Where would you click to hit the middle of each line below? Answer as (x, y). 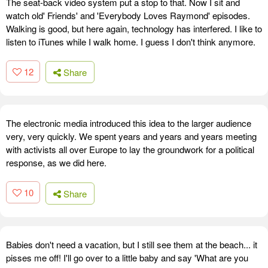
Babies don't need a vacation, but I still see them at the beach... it (132, 244)
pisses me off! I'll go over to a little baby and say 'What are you (127, 257)
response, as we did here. (56, 163)
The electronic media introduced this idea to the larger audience (129, 123)
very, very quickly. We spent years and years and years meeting (131, 136)
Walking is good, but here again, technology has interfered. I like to (134, 28)
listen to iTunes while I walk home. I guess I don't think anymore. (131, 41)
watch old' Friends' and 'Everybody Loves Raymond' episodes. (128, 15)
